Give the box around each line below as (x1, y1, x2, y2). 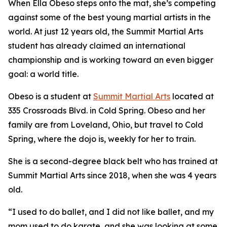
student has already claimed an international (8, 41, 185, 51)
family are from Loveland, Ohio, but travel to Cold (8, 120, 203, 130)
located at (170, 91, 214, 101)
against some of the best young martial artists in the (8, 12, 211, 22)
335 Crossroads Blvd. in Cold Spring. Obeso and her (8, 105, 205, 116)
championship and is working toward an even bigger (8, 55, 213, 65)
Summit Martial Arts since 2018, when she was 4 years (8, 170, 216, 180)
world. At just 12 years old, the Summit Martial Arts (8, 26, 203, 36)
